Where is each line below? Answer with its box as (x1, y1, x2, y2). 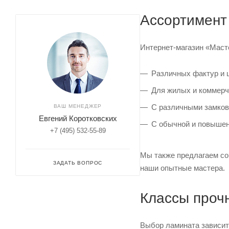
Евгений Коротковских (38, 114, 117, 123)
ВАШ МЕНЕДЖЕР (53, 103, 102, 109)
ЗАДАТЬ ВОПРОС (53, 160, 103, 166)
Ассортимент (140, 12, 227, 28)
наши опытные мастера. (140, 163, 225, 172)
